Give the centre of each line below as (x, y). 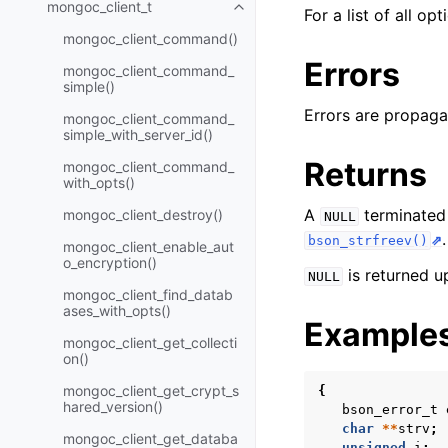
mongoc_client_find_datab (148, 294)
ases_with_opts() (117, 310)
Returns (365, 174)
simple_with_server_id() (138, 134)
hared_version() (113, 406)
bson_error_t (390, 409)
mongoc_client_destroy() (143, 214)
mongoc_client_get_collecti (150, 342)
